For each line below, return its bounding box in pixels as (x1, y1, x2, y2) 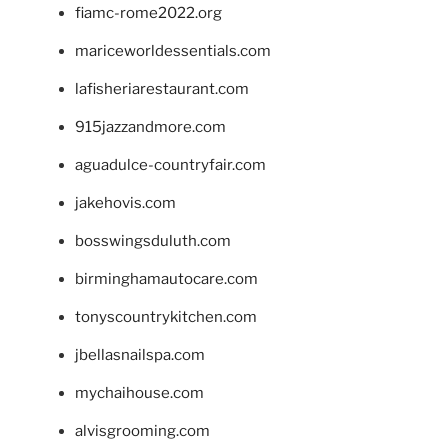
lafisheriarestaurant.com (75, 80, 249, 99)
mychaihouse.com (75, 384, 204, 403)
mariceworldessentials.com (75, 42, 271, 61)
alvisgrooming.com (75, 422, 210, 441)
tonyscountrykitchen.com (75, 308, 257, 327)
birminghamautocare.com (75, 270, 258, 289)
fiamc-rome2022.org (75, 4, 222, 23)
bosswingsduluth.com (75, 232, 231, 251)
